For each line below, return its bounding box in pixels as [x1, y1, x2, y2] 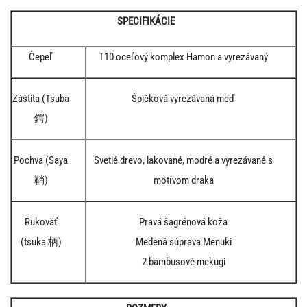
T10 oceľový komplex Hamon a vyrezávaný [99, 50, 269, 63]
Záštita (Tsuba [12, 92, 70, 105]
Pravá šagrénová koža [139, 215, 228, 228]
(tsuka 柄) [20, 235, 62, 248]
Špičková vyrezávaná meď [132, 92, 236, 105]
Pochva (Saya [14, 153, 69, 167]
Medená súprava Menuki [135, 235, 232, 248]
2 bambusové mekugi [141, 255, 225, 268]
